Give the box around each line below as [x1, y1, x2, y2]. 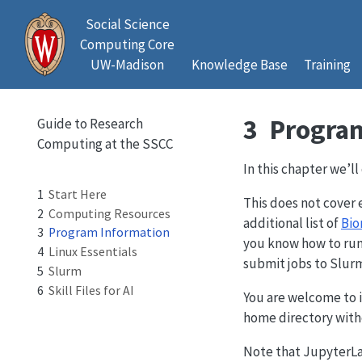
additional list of [243, 214, 341, 232]
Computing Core [80, 36, 175, 53]
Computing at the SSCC [36, 135, 173, 153]
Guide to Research [36, 115, 143, 133]
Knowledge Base [191, 56, 288, 74]
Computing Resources [48, 205, 170, 221]
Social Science [85, 15, 170, 33]
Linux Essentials [48, 244, 137, 260]
